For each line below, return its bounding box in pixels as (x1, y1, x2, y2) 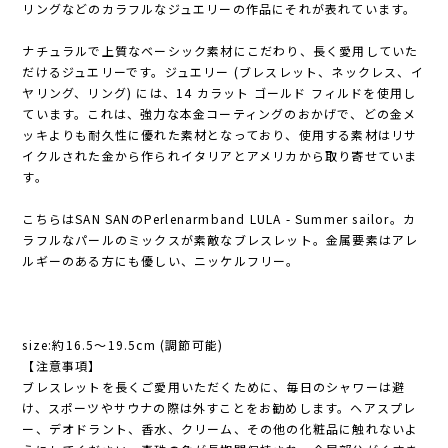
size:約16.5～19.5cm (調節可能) (22, 336, 224, 354)
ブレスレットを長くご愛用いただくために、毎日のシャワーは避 (22, 378, 406, 396)
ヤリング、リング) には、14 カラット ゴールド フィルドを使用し (22, 84, 417, 102)
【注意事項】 (22, 357, 102, 375)
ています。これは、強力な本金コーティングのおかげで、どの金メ (22, 105, 417, 123)
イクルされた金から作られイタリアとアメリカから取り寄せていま (22, 147, 418, 165)
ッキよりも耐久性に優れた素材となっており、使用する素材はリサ (22, 126, 418, 144)
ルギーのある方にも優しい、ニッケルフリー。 (22, 252, 300, 270)
